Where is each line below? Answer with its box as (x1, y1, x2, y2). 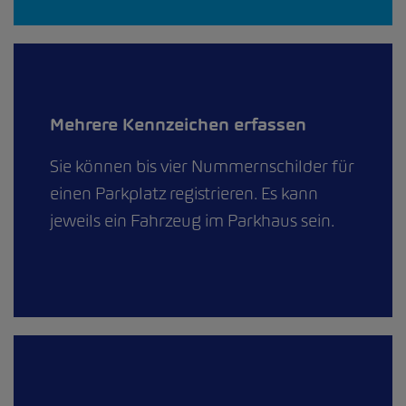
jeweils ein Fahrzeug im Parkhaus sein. (50, 209, 334, 231)
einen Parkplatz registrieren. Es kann (50, 182, 318, 204)
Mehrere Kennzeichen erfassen (50, 113, 306, 135)
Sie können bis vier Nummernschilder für (50, 155, 354, 177)
